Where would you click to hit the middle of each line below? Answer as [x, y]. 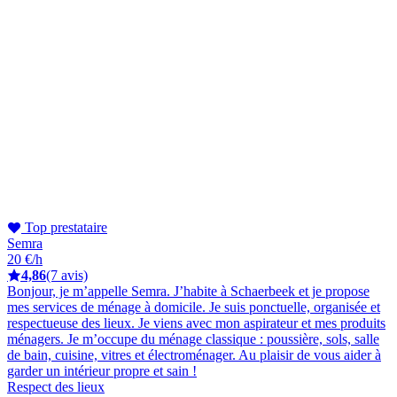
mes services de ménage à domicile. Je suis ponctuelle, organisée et [194, 307]
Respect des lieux [56, 386]
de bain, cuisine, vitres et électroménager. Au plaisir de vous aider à [194, 354]
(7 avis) [67, 275]
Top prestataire [64, 227]
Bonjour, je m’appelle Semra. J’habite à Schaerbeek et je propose [188, 291]
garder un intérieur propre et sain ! [102, 370]
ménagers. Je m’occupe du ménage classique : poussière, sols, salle [193, 339]
